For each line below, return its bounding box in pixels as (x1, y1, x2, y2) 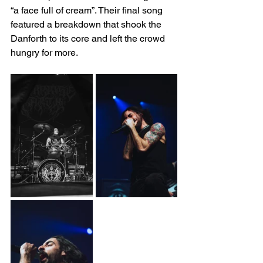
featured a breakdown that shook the (11, 19, 164, 31)
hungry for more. (11, 47, 78, 59)
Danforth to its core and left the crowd (11, 33, 167, 45)
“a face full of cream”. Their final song (11, 5, 165, 16)
